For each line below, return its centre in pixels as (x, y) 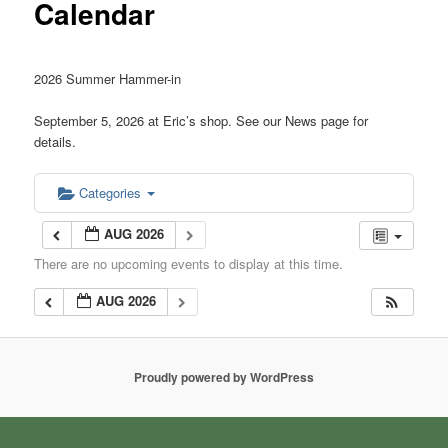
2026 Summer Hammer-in (108, 78)
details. (55, 141)
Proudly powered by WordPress (224, 377)
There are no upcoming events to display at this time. (189, 263)
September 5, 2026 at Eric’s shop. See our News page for (201, 120)
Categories (112, 192)
